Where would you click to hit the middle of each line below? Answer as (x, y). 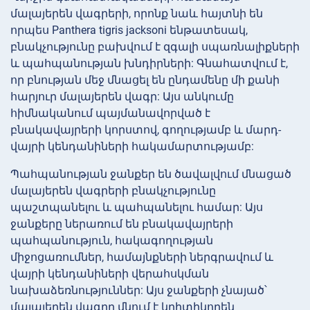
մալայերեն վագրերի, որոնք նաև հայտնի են (137, 13)
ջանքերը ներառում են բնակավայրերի (122, 224)
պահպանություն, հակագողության (112, 240)
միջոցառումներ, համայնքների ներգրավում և (142, 257)
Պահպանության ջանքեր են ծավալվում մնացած (151, 174)
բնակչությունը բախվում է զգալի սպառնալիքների (155, 46)
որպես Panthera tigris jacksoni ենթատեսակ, (129, 30)
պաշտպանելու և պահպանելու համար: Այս (137, 207)
